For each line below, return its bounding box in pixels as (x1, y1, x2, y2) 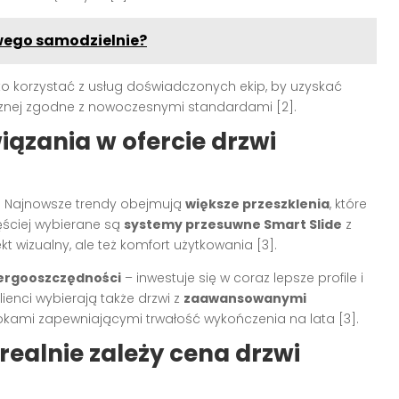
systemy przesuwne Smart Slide (124, 215, 342, 233)
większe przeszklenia (185, 194, 330, 213)
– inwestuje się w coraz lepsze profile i (121, 268, 363, 287)
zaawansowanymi (183, 289, 306, 307)
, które (330, 194, 367, 213)
